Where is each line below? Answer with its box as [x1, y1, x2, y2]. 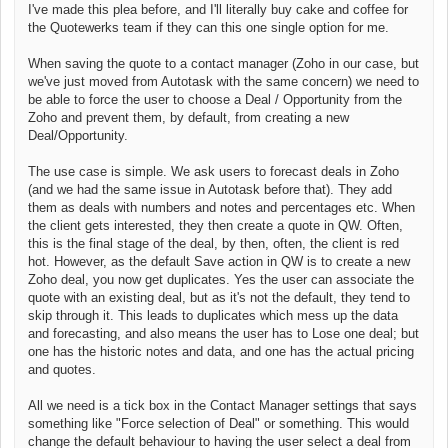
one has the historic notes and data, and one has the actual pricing [28, 343, 414, 359]
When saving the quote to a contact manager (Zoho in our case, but [28, 55, 419, 71]
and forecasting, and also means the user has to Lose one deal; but [28, 325, 419, 341]
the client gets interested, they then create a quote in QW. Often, [28, 217, 403, 233]
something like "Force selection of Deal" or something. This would [28, 415, 409, 431]
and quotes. [28, 361, 100, 377]
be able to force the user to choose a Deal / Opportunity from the [28, 91, 402, 107]
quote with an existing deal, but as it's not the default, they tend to [28, 289, 410, 305]
